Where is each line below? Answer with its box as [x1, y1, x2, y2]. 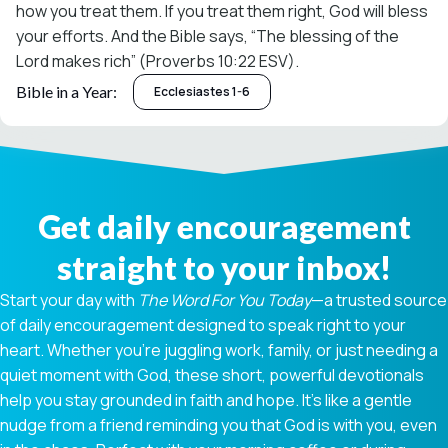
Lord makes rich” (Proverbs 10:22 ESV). [16, 49, 299, 72]
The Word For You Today [138, 288, 311, 311]
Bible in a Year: [16, 81, 117, 101]
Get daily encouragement [37, 206, 411, 246]
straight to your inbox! [57, 247, 391, 287]
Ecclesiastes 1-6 [154, 83, 250, 101]
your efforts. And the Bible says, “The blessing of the [16, 24, 399, 47]
